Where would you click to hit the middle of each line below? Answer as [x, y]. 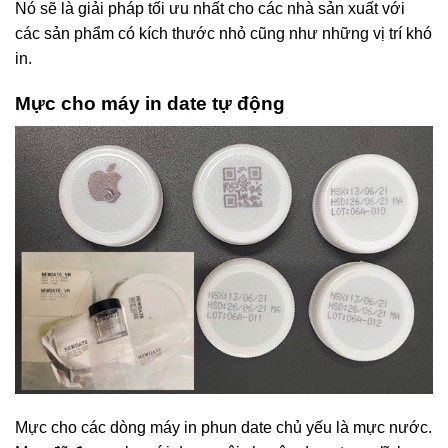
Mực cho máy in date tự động [150, 104]
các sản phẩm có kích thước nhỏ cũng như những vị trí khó [223, 34]
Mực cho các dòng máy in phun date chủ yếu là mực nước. [223, 427]
